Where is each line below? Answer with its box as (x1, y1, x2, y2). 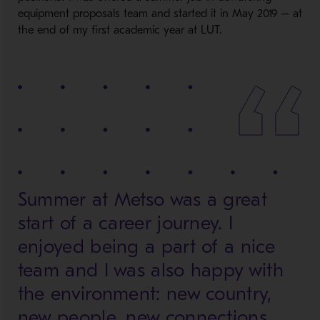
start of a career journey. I (17, 212, 234, 234)
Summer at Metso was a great (17, 189, 267, 211)
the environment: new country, (17, 283, 272, 305)
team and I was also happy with (17, 259, 284, 281)
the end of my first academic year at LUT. (17, 24, 221, 36)
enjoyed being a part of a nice (17, 236, 275, 258)
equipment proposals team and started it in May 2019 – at (17, 7, 302, 20)
